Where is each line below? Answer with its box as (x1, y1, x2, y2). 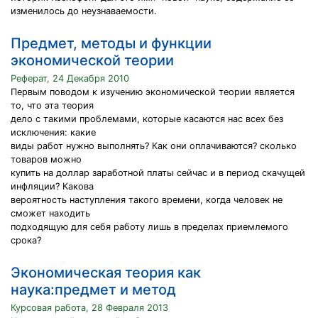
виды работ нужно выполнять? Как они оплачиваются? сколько (11, 141, 297, 151)
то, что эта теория (11, 100, 94, 111)
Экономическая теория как (11, 264, 201, 281)
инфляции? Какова (11, 181, 94, 192)
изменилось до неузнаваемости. (11, 6, 157, 16)
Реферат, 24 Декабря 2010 (11, 73, 129, 84)
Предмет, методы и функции (11, 35, 212, 52)
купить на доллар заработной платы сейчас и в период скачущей (11, 168, 305, 178)
